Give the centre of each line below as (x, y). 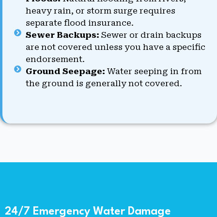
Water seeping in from (153, 71)
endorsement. (55, 59)
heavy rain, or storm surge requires (100, 10)
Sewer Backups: (62, 35)
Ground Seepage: (65, 71)
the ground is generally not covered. (104, 83)
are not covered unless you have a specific (115, 47)
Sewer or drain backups (150, 35)
